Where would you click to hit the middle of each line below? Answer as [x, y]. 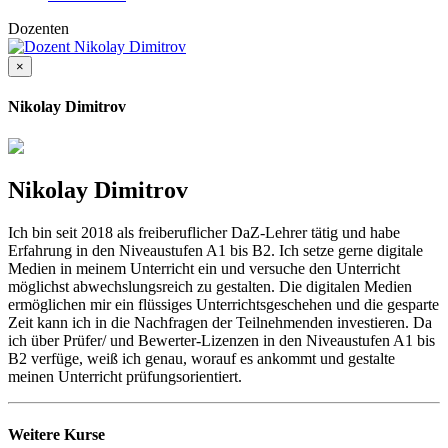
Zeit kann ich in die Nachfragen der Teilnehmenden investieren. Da [220, 323]
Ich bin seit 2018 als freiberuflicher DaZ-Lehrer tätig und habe [204, 233]
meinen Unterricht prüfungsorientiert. [125, 377]
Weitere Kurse [56, 434]
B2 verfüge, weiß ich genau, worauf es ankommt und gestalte [201, 359]
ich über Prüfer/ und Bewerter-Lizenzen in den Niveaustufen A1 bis [221, 341]
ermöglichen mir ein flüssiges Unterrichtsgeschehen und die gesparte [223, 305]
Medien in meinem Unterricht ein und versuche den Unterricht [204, 269]
